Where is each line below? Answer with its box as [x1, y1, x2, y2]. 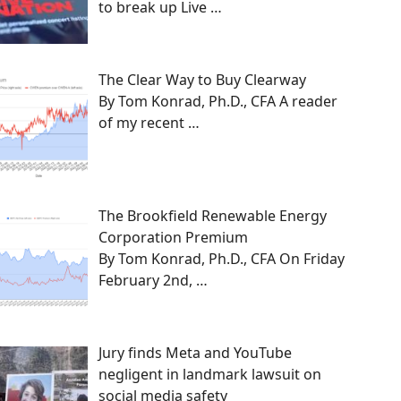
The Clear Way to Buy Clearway [98, 69, 306, 90]
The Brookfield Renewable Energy [98, 206, 327, 226]
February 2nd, [98, 270, 196, 291]
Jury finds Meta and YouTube [98, 343, 292, 363]
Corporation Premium [98, 227, 248, 248]
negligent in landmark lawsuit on [98, 364, 321, 385]
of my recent [98, 112, 188, 132]
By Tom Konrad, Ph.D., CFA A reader [98, 90, 337, 111]
